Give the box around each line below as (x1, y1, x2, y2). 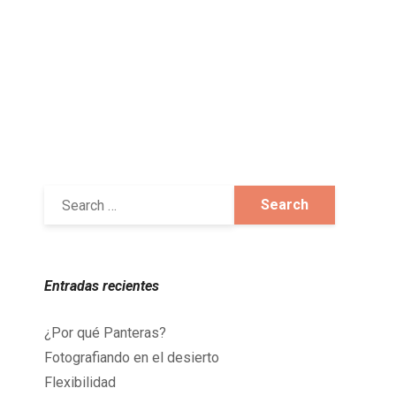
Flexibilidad (44, 374, 116, 391)
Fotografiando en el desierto (44, 349, 219, 366)
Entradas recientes (44, 278, 159, 294)
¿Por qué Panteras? (44, 324, 166, 341)
